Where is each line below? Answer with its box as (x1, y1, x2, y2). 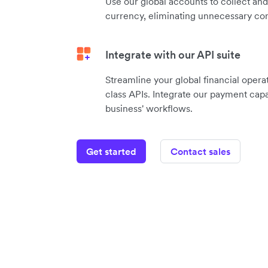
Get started (86, 145, 136, 157)
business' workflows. (105, 102, 193, 114)
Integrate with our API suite (105, 47, 240, 62)
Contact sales (170, 145, 230, 157)
